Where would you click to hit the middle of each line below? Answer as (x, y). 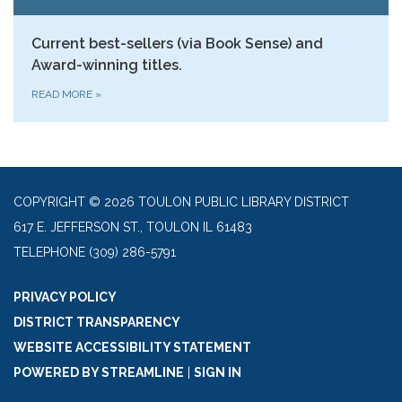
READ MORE (63, 94)
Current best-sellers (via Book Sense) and (177, 43)
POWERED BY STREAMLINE (99, 372)
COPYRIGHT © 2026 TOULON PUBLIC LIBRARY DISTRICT (181, 201)
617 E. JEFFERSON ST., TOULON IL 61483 (133, 227)
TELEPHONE (49, 252)
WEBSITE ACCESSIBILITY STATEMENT (132, 347)
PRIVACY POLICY (65, 297)
